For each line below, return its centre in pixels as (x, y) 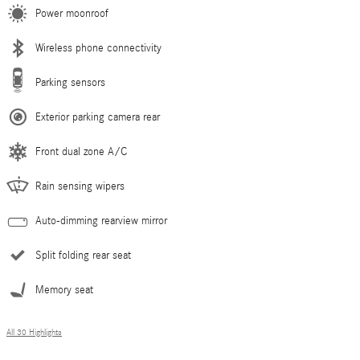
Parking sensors (70, 82)
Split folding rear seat (83, 255)
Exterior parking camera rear (98, 117)
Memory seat (64, 290)
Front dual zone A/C (81, 151)
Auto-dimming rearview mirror (101, 221)
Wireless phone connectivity (98, 48)
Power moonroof (72, 13)
